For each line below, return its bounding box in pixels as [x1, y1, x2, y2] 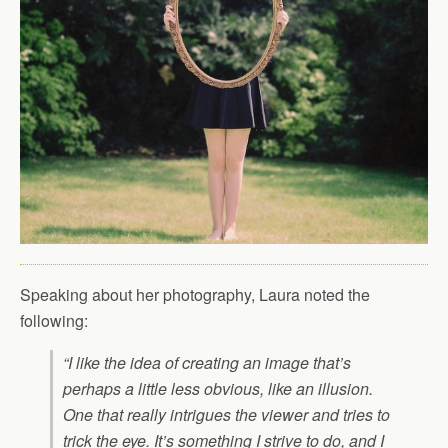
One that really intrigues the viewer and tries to [63, 403, 390, 426]
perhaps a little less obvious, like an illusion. [63, 377, 377, 400]
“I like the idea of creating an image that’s [63, 351, 351, 374]
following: [20, 309, 88, 332]
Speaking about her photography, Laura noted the [20, 283, 370, 306]
